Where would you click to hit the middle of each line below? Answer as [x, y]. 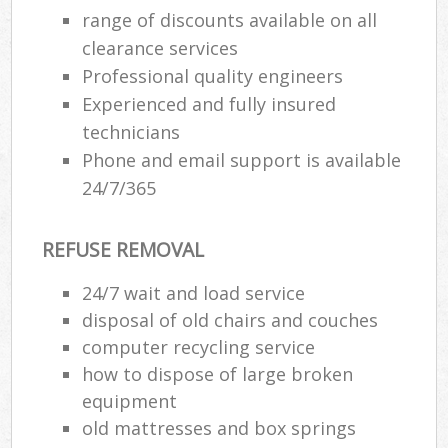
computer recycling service [199, 346]
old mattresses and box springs [219, 427]
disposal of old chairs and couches [230, 319]
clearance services [160, 48]
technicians [131, 132]
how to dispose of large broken [218, 373]
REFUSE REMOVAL [123, 250]
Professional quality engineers [213, 76]
